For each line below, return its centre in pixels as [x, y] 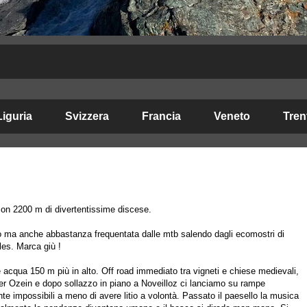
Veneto [232, 116]
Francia [161, 116]
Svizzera [87, 116]
